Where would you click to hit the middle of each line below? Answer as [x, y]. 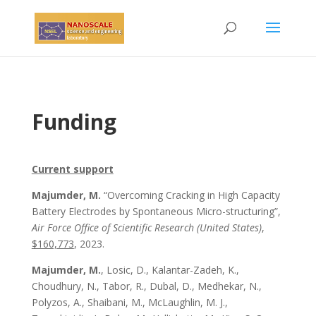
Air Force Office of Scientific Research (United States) [146, 227]
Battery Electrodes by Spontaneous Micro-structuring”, [156, 211]
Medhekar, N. [228, 286]
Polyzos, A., [59, 302]
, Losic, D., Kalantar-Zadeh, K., [170, 270]
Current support [72, 169]
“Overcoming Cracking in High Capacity [192, 195]
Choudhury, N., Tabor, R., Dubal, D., [114, 286]
